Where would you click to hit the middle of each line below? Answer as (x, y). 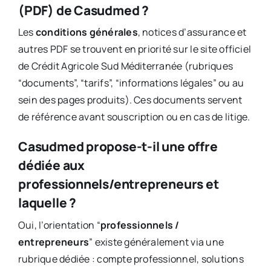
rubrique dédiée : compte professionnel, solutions (131, 259)
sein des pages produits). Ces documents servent (130, 100)
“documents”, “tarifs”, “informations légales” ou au (131, 83)
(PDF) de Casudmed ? (83, 11)
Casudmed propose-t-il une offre (118, 147)
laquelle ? (47, 203)
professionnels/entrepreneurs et (118, 184)
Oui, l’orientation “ (59, 225)
